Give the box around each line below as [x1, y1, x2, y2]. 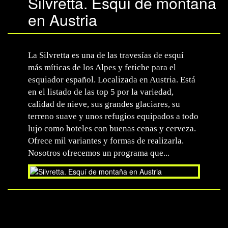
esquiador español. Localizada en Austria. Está [28, 75, 195, 84]
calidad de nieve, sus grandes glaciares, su [28, 99, 180, 109]
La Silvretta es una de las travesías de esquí [28, 50, 184, 60]
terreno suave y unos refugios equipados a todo [28, 111, 198, 121]
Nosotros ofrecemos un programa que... [28, 148, 169, 158]
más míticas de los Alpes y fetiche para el [28, 63, 176, 72]
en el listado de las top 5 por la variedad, [28, 87, 174, 97]
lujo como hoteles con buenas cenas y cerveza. [28, 124, 196, 133]
